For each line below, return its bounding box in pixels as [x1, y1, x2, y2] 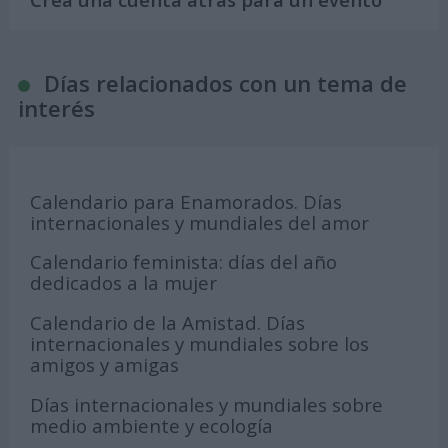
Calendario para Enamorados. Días [30, 188, 343, 214]
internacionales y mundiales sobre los [30, 331, 370, 357]
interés [17, 93, 95, 124]
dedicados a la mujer [30, 270, 218, 296]
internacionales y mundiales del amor [30, 209, 370, 235]
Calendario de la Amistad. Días [30, 310, 306, 336]
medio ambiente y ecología [30, 412, 274, 438]
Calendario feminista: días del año [30, 249, 338, 275]
